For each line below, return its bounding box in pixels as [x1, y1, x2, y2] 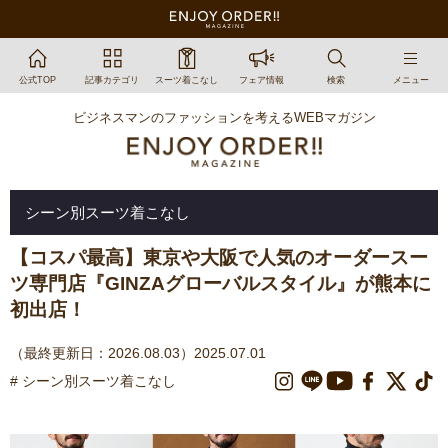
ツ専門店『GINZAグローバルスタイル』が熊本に [10, 273, 431, 295]
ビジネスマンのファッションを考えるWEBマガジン [72, 110, 376, 125]
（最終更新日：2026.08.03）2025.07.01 [10, 345, 266, 362]
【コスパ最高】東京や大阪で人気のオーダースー [10, 247, 428, 269]
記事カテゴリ [84, 74, 139, 85]
